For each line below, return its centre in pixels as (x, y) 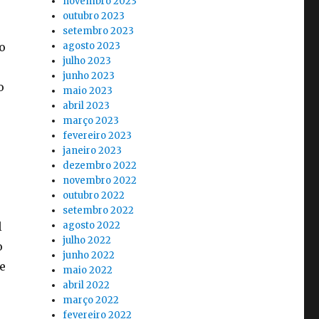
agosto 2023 (92, 46)
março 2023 (91, 121)
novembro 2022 (100, 181)
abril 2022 (87, 286)
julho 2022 (87, 241)
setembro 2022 (99, 211)
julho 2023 (87, 61)
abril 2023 (87, 106)
